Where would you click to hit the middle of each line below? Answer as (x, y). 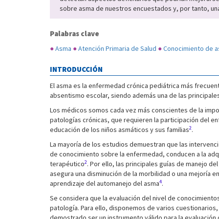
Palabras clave (75, 33)
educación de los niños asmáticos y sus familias (120, 130)
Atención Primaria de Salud (117, 48)
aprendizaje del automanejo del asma (105, 183)
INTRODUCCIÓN (76, 69)
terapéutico (67, 164)
